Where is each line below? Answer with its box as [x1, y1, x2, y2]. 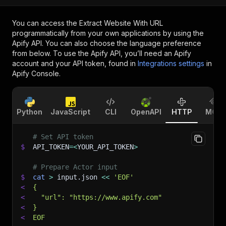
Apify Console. [12, 69, 61, 78]
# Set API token [33, 133, 93, 141]
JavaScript [50, 107, 90, 116]
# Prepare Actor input [33, 163, 118, 171]
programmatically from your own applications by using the [12, 29, 204, 37]
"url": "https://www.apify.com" [33, 193, 162, 201]
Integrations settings [138, 59, 204, 68]
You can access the [12, 19, 79, 27]
